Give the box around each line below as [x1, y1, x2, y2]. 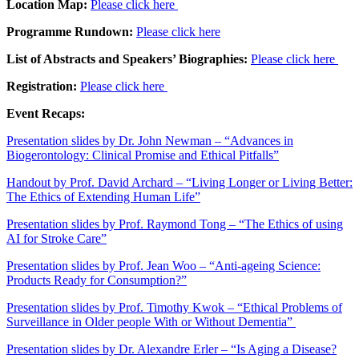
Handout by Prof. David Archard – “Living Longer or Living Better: [6, 175, 353, 189]
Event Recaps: [6, 106, 85, 120]
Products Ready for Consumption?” [6, 272, 187, 287]
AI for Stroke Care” [6, 231, 107, 245]
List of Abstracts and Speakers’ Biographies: [6, 51, 248, 66]
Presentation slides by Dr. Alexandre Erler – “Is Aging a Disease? [6, 341, 337, 356]
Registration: [6, 79, 77, 93]
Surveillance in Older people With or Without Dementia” [6, 314, 296, 329]
